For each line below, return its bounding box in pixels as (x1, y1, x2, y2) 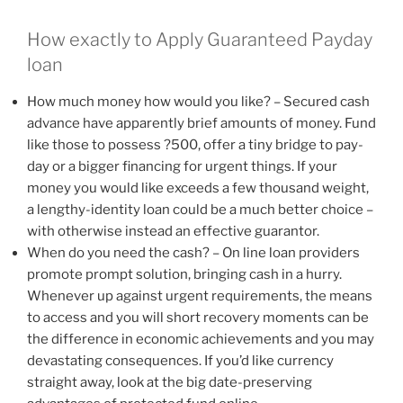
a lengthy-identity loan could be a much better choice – (27, 201, 373, 218)
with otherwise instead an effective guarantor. (27, 222, 319, 239)
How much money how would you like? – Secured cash (27, 93, 370, 110)
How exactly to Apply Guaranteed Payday (27, 28, 372, 50)
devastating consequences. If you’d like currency (27, 352, 334, 369)
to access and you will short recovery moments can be (27, 309, 369, 326)
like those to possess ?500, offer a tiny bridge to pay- (27, 136, 363, 153)
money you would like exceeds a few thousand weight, (27, 179, 369, 196)
